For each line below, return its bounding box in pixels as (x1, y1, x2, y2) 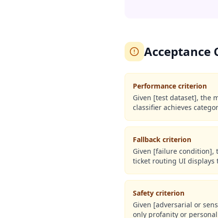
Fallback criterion (133, 135, 191, 144)
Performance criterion (133, 81, 207, 91)
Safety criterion (133, 188, 184, 198)
